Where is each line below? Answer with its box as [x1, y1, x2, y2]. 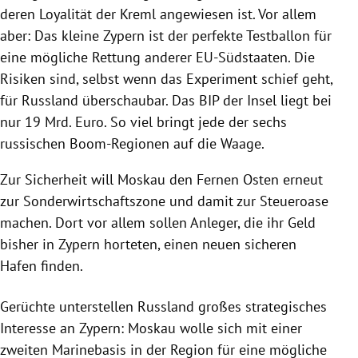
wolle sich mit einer [176, 318, 302, 337]
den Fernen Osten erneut [165, 169, 323, 189]
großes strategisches [194, 296, 327, 316]
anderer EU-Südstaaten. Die [141, 47, 315, 66]
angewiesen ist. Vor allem [156, 4, 316, 23]
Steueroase [260, 191, 328, 210]
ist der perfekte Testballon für [145, 26, 332, 45]
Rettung [92, 47, 141, 66]
